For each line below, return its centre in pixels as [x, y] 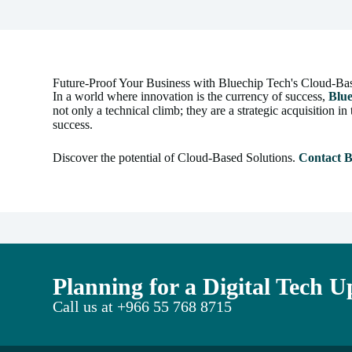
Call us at [85, 306]
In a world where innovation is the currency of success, [191, 96]
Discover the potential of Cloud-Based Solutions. [176, 157]
